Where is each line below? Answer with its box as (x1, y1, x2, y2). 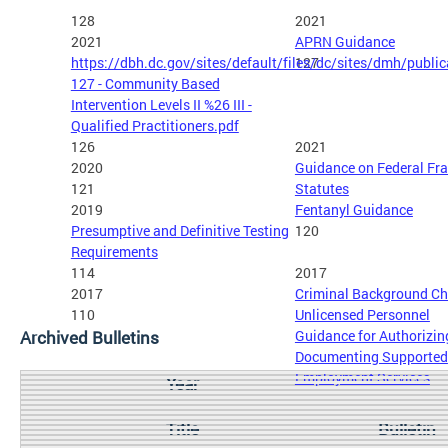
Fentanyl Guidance (294, 199, 413, 219)
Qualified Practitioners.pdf (70, 115, 239, 135)
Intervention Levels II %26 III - (70, 94, 252, 114)
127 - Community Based (70, 73, 220, 93)
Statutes (294, 178, 349, 198)
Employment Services (294, 367, 430, 387)
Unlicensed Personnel (294, 304, 430, 324)
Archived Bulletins (20, 325, 159, 349)
